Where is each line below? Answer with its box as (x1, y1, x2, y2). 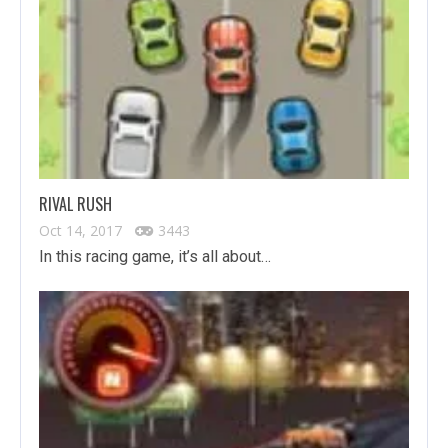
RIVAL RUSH (39, 192, 112, 217)
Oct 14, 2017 (39, 221, 122, 241)
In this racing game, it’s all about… (39, 247, 271, 267)
